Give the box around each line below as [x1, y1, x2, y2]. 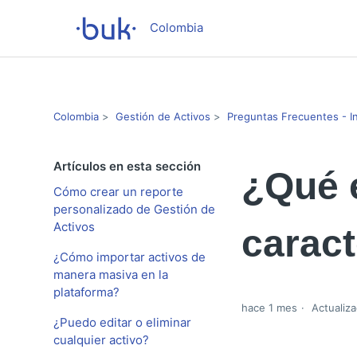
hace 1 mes [241, 301, 297, 315]
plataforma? [53, 284, 120, 300]
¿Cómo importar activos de [53, 249, 206, 265]
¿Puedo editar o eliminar [53, 315, 192, 330]
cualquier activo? [53, 332, 150, 347]
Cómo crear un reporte [53, 184, 184, 199]
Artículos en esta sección [53, 159, 202, 174]
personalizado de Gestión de [53, 202, 216, 217]
